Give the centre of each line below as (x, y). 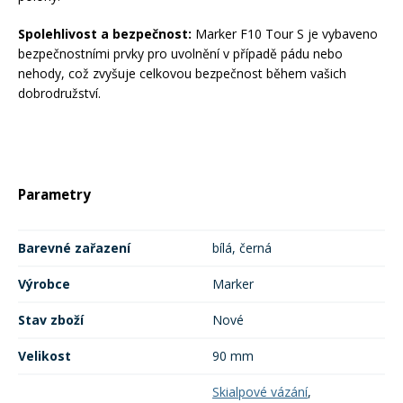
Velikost (45, 356)
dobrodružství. (59, 94)
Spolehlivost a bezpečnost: (105, 34)
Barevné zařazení (74, 248)
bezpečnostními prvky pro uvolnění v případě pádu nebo (180, 54)
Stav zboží (51, 320)
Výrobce (44, 284)
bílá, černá (242, 248)
